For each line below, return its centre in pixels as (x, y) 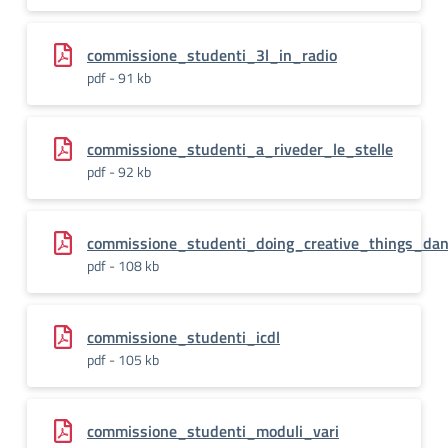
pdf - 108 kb (123, 265)
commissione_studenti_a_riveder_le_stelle (240, 149)
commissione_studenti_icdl (183, 337)
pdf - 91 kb (119, 77)
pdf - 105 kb (123, 359)
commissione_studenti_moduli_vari (213, 431)
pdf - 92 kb (119, 171)
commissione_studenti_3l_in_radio (212, 55)
